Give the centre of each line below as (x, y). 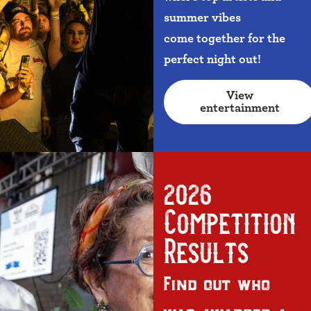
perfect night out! (213, 59)
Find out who (218, 282)
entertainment (240, 109)
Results (207, 253)
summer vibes (203, 18)
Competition (230, 224)
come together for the (225, 39)
